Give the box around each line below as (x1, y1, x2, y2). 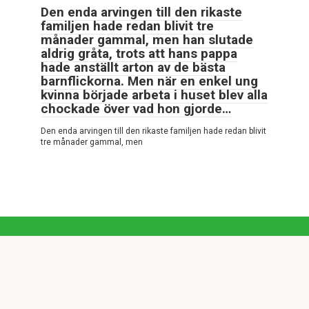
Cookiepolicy (86, 272, 139, 284)
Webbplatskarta (14, 284, 79, 296)
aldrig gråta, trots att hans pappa (41, 46, 237, 62)
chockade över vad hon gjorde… (41, 101, 231, 117)
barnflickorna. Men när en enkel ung (41, 73, 258, 90)
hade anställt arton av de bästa (41, 59, 226, 76)
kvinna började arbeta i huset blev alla (41, 87, 268, 103)
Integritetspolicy (14, 272, 80, 284)
